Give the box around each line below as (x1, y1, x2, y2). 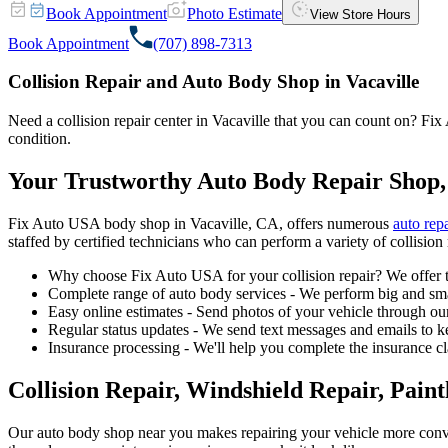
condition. (8, 130, 71, 148)
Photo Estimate (187, 4, 282, 22)
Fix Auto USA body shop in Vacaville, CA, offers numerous (8, 214, 393, 232)
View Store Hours (310, 6, 411, 22)
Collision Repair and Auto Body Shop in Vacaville (8, 71, 419, 93)
